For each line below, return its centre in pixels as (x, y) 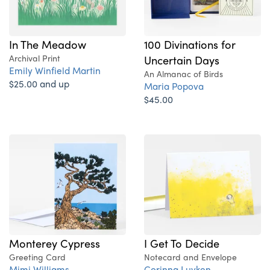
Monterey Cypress (55, 243)
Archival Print (35, 58)
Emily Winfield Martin (55, 71)
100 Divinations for (190, 44)
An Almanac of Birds (184, 74)
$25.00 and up (39, 84)
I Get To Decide (182, 243)
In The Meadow (48, 44)
